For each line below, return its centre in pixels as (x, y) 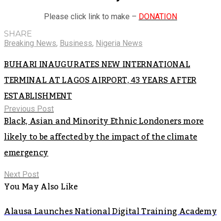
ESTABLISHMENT (38, 96)
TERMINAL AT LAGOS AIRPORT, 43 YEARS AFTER (100, 80)
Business (76, 43)
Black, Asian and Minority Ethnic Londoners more (104, 121)
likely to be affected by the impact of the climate (101, 137)
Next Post (21, 174)
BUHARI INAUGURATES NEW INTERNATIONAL (97, 64)
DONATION (158, 16)
